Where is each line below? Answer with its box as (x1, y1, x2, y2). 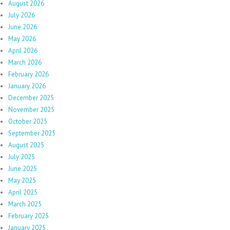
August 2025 (8, 140, 44, 149)
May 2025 (8, 176, 36, 185)
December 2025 (8, 93, 54, 102)
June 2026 (8, 22, 37, 31)
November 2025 (8, 105, 54, 114)
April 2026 (8, 46, 37, 55)
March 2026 (8, 57, 42, 67)
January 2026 (8, 81, 46, 90)
